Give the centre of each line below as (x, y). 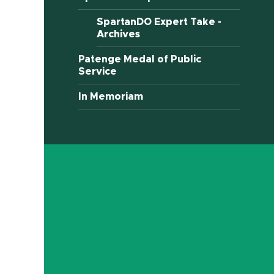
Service (98, 72)
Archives (119, 35)
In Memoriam (111, 97)
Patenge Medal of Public (140, 60)
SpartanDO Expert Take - (159, 22)
